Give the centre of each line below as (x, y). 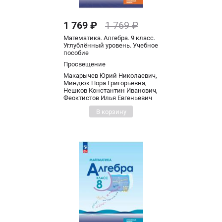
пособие (76, 53)
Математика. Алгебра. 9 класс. (109, 38)
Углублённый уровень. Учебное (111, 45)
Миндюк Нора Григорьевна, (105, 83)
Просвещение (84, 64)
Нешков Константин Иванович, (111, 90)
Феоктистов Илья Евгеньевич (108, 98)
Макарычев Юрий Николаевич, (110, 76)
